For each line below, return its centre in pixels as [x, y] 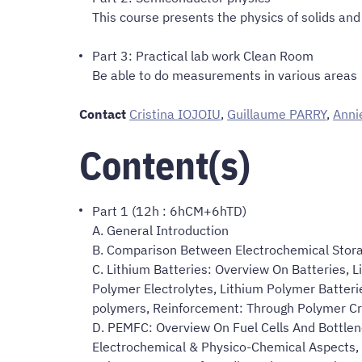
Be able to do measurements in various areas [225, 76]
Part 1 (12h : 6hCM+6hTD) [169, 210]
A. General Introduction [160, 230]
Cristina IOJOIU [175, 114]
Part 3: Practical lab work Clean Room [203, 56]
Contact [103, 114]
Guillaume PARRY [277, 114]
